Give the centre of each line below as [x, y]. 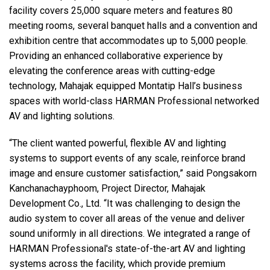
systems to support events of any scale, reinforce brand [127, 159]
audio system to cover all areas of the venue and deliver [127, 219]
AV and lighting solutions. [62, 116]
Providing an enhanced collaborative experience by [116, 56]
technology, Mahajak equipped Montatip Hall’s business [126, 86]
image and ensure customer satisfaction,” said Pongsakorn [133, 174]
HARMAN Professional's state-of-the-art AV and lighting [127, 249]
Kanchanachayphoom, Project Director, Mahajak [107, 189]
